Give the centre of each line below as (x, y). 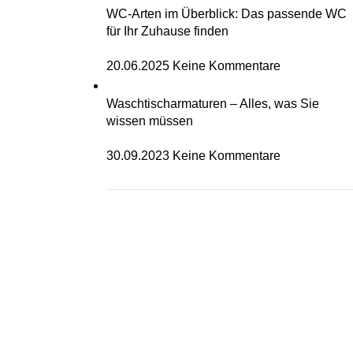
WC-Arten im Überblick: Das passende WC (226, 14)
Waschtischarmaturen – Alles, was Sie (212, 104)
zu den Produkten (155, 287)
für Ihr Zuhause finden (167, 31)
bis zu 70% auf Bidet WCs (223, 247)
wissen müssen (149, 121)
